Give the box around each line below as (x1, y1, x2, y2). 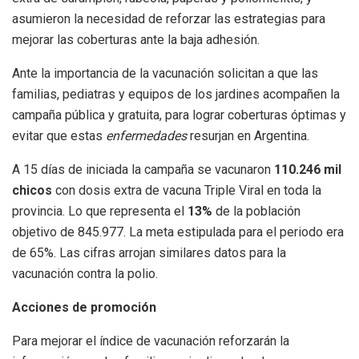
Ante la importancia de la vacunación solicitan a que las (12, 65, 318, 81)
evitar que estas (12, 127, 106, 143)
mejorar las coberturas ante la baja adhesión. (12, 31, 260, 47)
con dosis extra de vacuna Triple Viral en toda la (52, 182, 321, 198)
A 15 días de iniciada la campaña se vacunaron (12, 161, 274, 177)
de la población (212, 203, 301, 219)
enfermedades (106, 127, 187, 143)
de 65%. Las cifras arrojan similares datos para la (12, 244, 286, 260)
